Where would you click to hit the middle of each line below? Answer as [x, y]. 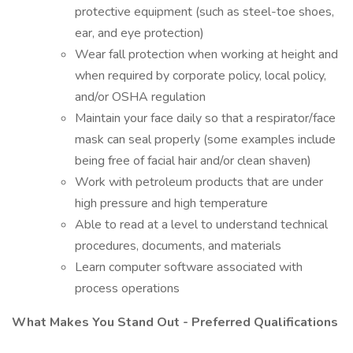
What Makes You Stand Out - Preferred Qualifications [175, 322]
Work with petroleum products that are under [199, 182]
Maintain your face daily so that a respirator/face [205, 118]
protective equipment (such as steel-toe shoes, [204, 12]
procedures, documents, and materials [178, 246]
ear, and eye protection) [139, 33]
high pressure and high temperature [171, 203]
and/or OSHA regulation [140, 97]
